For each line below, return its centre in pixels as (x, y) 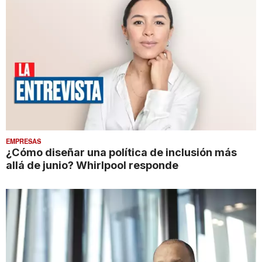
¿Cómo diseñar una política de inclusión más (121, 152)
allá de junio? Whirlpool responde (92, 165)
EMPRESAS (23, 141)
